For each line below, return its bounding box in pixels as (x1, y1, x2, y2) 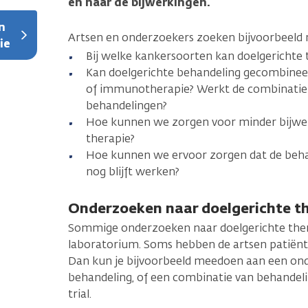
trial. (68, 286, 91, 301)
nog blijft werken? (86, 164, 179, 179)
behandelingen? (86, 98, 170, 113)
